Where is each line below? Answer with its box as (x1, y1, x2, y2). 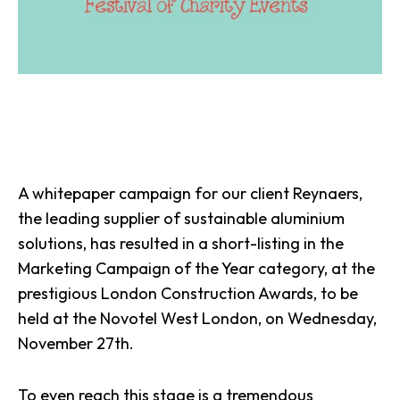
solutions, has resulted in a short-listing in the (18, 233, 344, 254)
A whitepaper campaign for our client (18, 183, 293, 204)
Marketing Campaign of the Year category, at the (18, 258, 375, 279)
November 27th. (18, 333, 134, 354)
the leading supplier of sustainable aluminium (18, 208, 345, 229)
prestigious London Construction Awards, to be (18, 283, 358, 304)
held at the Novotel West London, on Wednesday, (18, 308, 377, 329)
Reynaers (293, 183, 359, 204)
